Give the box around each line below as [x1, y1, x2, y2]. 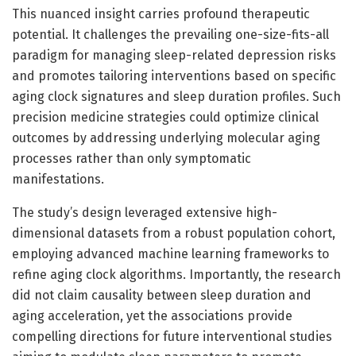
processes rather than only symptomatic [12, 150, 251, 166]
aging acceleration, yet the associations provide [12, 308, 292, 323]
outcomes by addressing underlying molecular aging [12, 130, 320, 145]
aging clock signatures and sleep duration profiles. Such [12, 88, 341, 104]
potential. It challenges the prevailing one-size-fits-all [12, 26, 329, 42]
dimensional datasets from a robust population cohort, [12, 225, 335, 241]
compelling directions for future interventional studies [12, 328, 332, 344]
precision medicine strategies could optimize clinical [12, 109, 319, 125]
